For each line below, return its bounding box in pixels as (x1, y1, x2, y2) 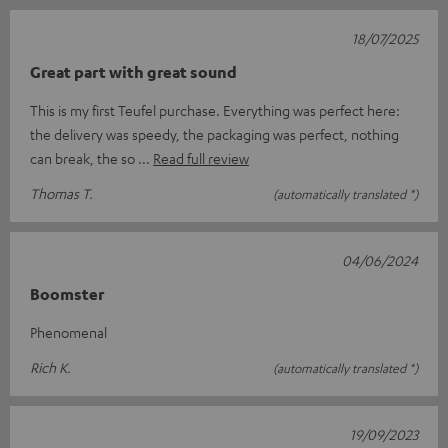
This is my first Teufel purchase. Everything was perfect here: (30, 101, 400, 120)
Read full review (153, 149, 249, 168)
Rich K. (30, 358, 71, 377)
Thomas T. (30, 184, 93, 203)
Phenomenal (30, 323, 107, 342)
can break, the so (30, 149, 138, 168)
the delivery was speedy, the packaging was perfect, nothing (30, 125, 399, 144)
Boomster (30, 284, 104, 305)
